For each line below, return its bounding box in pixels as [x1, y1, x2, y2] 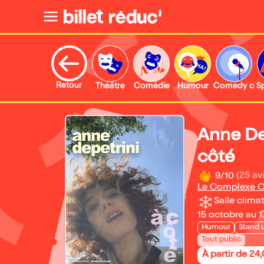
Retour [56, 82, 82, 90]
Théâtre [95, 82, 125, 91]
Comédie [133, 82, 170, 91]
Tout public [202, 236, 241, 244]
